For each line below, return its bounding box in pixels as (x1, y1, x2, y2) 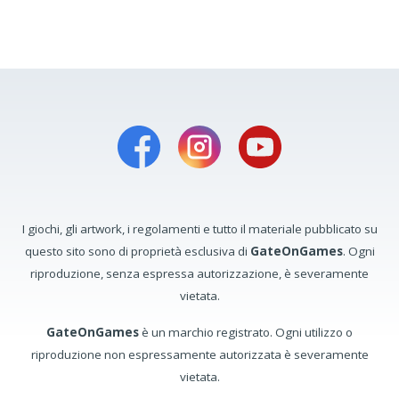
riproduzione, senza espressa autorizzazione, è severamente (30, 265, 369, 282)
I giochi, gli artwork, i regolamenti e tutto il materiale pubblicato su (21, 221, 378, 238)
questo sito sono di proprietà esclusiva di (24, 243, 250, 260)
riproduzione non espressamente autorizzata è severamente (30, 346, 369, 363)
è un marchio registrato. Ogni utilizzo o (139, 324, 353, 341)
